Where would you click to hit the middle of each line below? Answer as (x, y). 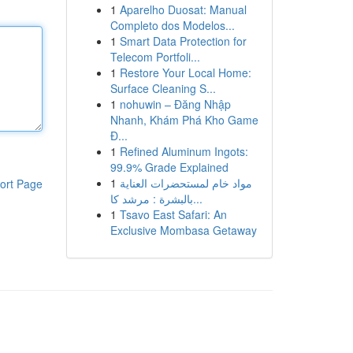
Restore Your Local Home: (185, 72)
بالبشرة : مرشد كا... (197, 199)
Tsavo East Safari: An (173, 214)
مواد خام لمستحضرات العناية (186, 183)
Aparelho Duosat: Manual (183, 9)
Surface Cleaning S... (163, 88)
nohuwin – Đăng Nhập (175, 104)
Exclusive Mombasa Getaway (183, 230)
